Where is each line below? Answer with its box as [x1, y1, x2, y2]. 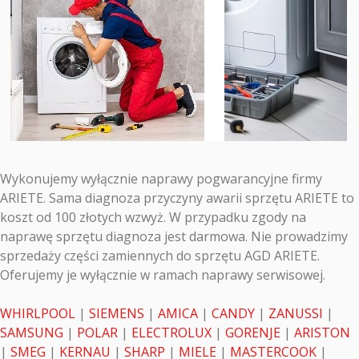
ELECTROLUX [131, 324, 212, 341]
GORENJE [225, 324, 280, 341]
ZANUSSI [268, 305, 323, 322]
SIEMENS [89, 305, 144, 322]
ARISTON [294, 324, 350, 341]
